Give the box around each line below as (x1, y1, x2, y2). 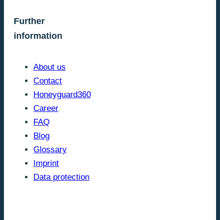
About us (33, 62, 66, 72)
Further (14, 16, 45, 26)
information (14, 30, 62, 41)
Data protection (33, 172, 89, 182)
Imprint (33, 158, 59, 168)
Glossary (33, 144, 67, 154)
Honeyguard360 (33, 89, 91, 99)
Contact (33, 76, 62, 85)
